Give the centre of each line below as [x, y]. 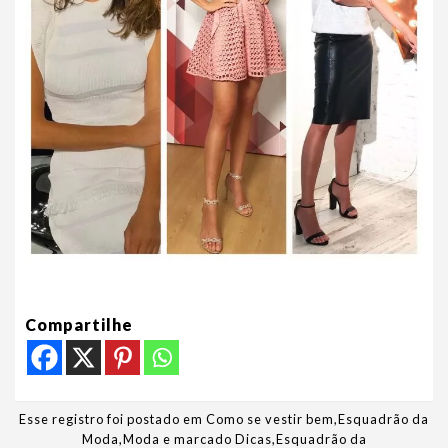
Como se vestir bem [270, 418]
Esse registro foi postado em [112, 418]
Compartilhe [79, 325]
